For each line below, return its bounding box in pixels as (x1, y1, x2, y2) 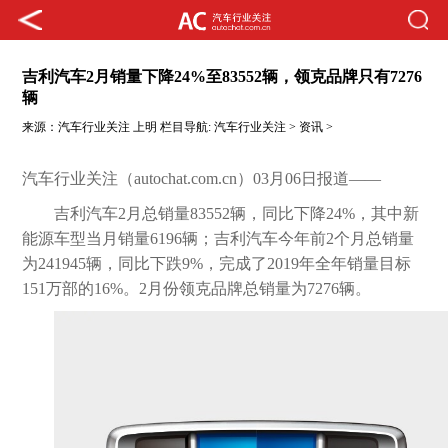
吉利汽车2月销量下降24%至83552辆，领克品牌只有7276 (22, 68, 423, 86)
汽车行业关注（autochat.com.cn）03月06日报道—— (22, 170, 382, 188)
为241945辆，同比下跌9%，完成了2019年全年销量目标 (22, 255, 412, 273)
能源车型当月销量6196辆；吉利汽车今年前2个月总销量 (22, 230, 415, 248)
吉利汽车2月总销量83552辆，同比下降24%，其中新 (54, 205, 420, 223)
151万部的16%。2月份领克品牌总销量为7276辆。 (22, 280, 372, 298)
